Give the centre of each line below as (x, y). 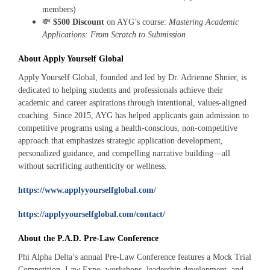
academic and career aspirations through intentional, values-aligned (132, 103)
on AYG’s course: (137, 22)
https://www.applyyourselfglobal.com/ (87, 190)
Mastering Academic (204, 22)
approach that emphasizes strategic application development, (121, 141)
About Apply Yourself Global (71, 59)
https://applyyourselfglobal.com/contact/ (92, 215)
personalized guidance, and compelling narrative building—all (124, 154)
